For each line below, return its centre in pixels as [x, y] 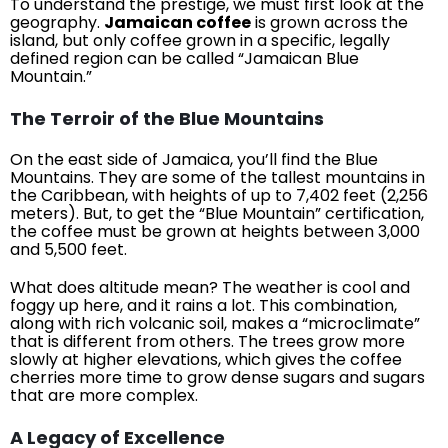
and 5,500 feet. [68, 249]
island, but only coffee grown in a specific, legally [200, 40]
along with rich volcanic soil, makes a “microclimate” [215, 323]
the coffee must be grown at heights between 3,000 [215, 231]
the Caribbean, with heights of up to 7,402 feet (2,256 [219, 195]
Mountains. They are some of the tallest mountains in [217, 177]
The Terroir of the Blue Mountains [167, 118]
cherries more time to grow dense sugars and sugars [217, 377]
